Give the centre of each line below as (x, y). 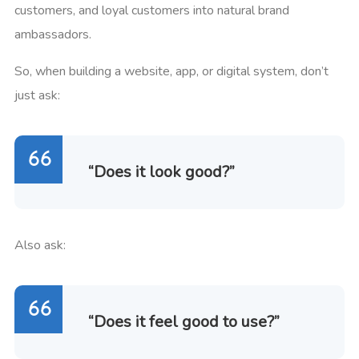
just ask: (37, 96)
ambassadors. (53, 35)
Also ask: (40, 246)
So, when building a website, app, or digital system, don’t (171, 72)
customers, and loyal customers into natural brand (152, 11)
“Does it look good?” (161, 172)
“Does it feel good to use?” (184, 322)
